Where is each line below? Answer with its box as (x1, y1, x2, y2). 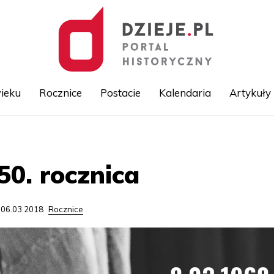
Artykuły (229, 86, 271, 99)
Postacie (100, 86, 141, 99)
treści (137, 158, 158, 168)
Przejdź (137, 131, 166, 141)
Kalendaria (158, 86, 211, 99)
